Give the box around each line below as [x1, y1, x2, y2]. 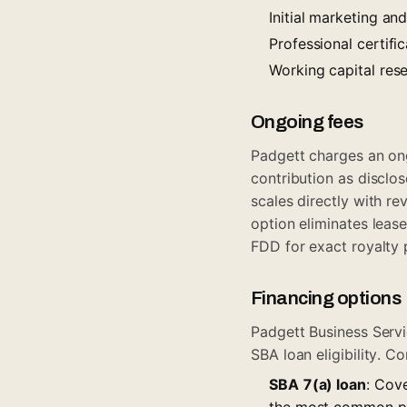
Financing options [251, 287, 402, 308]
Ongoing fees [251, 111, 363, 132]
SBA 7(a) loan [269, 374, 366, 393]
